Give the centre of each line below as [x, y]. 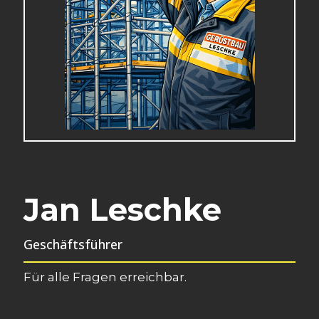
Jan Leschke [122, 210]
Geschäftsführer [73, 244]
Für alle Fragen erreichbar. [105, 277]
